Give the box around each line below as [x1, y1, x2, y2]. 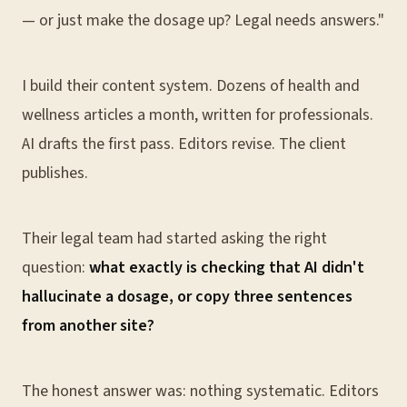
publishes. [22, 162, 88, 184]
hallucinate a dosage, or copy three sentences [22, 285, 352, 308]
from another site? [22, 314, 154, 337]
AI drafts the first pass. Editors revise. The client [22, 133, 346, 155]
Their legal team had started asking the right [22, 227, 327, 250]
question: [22, 256, 89, 279]
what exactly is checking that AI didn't [89, 256, 364, 279]
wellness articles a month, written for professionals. [22, 104, 373, 126]
